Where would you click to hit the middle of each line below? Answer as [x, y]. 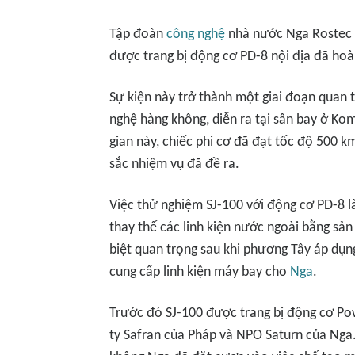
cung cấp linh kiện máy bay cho [200, 272]
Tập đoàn [138, 34]
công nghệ [196, 34]
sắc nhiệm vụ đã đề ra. [174, 164]
